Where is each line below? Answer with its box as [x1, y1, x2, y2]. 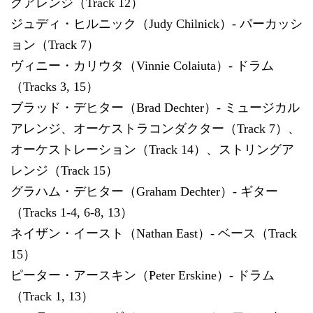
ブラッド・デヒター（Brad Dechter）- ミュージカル [10, 100, 300, 115]
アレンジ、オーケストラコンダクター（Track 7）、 [10, 121, 300, 136]
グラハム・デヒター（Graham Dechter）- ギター [10, 184, 278, 198]
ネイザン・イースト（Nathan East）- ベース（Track [10, 226, 297, 240]
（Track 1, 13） [10, 289, 94, 303]
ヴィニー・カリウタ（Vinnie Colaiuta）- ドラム [10, 58, 274, 73]
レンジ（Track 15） [10, 163, 118, 177]
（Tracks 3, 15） [10, 79, 99, 94]
